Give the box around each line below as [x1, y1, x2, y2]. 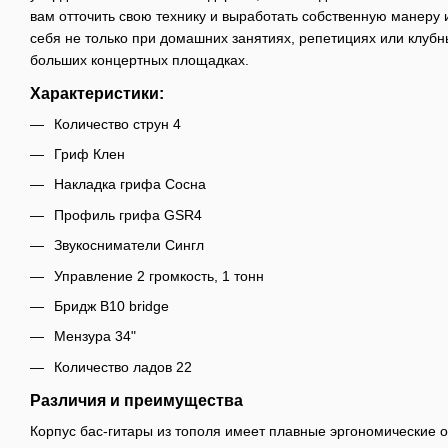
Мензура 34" [54, 328, 136, 345]
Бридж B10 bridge [54, 297, 169, 314]
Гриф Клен [54, 145, 125, 162]
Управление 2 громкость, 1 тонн [54, 267, 264, 284]
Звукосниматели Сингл [54, 237, 204, 254]
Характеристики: [30, 84, 164, 102]
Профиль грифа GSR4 [54, 206, 202, 223]
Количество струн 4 [54, 115, 181, 132]
